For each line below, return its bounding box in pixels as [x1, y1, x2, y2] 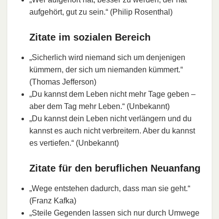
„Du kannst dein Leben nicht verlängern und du [29, 114, 192, 123]
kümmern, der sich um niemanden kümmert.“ [29, 65, 183, 74]
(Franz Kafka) [29, 196, 76, 205]
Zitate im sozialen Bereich [29, 31, 151, 43]
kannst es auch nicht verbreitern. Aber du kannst [29, 126, 195, 135]
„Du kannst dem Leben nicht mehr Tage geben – [29, 89, 196, 98]
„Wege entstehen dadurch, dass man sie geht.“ [29, 184, 190, 193]
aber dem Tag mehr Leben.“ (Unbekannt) [29, 102, 170, 110]
